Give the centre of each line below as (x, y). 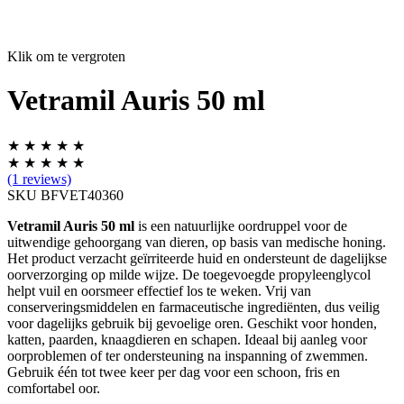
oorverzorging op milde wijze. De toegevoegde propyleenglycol (189, 274)
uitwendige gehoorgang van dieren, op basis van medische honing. (197, 242)
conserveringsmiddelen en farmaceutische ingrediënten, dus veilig (193, 307)
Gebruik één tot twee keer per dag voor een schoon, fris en (174, 372)
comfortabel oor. (54, 388)
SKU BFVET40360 (65, 195)
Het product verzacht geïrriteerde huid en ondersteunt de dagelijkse (197, 258)
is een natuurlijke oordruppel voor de (241, 225)
